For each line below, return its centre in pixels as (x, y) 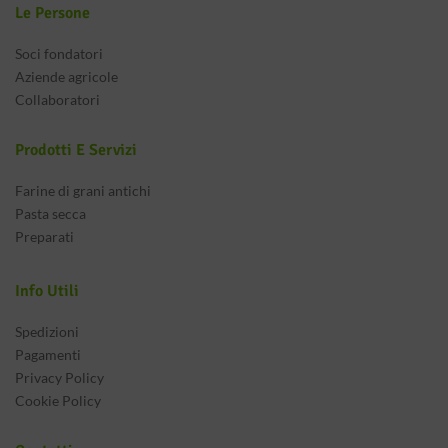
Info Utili (47, 291)
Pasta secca (50, 213)
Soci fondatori (59, 53)
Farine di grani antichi (83, 190)
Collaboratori (57, 99)
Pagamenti (48, 354)
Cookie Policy (58, 400)
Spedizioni (47, 331)
